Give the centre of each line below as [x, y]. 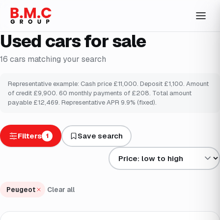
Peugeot [21, 189]
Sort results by [134, 152]
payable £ [23, 103]
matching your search [67, 59]
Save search [100, 136]
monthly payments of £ [102, 93]
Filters [29, 136]
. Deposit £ [153, 84]
